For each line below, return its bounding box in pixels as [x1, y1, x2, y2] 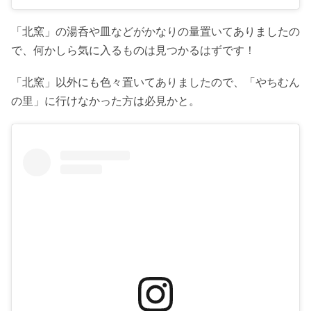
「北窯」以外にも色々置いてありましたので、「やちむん [11, 76, 300, 89]
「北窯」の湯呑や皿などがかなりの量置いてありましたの [11, 26, 300, 38]
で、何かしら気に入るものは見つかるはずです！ [11, 44, 255, 57]
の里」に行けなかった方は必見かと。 [11, 95, 200, 108]
